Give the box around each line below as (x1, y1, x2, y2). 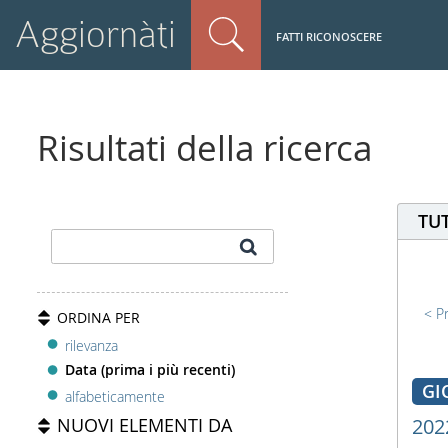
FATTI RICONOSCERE (276, 28, 382, 44)
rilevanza (65, 335, 119, 355)
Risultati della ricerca (37, 124, 373, 171)
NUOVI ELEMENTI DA (57, 412, 233, 437)
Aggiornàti (15, 13, 176, 56)
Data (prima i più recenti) (65, 360, 236, 380)
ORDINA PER (57, 308, 141, 327)
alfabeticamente (65, 386, 166, 406)
